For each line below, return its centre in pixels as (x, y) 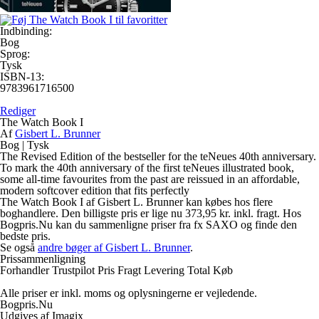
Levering (164, 270)
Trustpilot (73, 270)
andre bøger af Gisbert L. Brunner (114, 247)
